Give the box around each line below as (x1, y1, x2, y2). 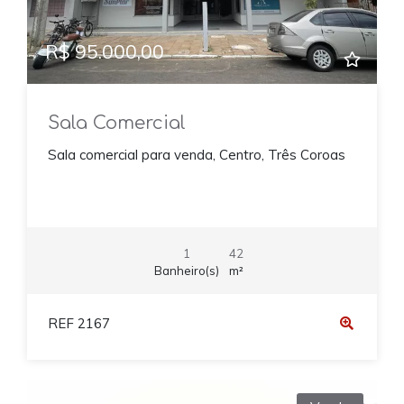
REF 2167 (47, 315, 110, 333)
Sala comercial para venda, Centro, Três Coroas (47, 146, 345, 164)
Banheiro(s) (153, 262, 219, 278)
